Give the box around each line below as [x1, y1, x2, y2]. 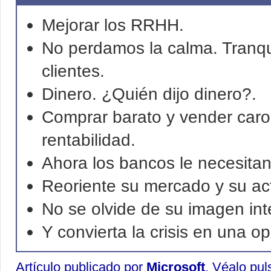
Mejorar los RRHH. [42, 15, 184, 34]
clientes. [42, 61, 105, 80]
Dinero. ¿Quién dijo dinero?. [42, 84, 256, 103]
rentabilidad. [42, 130, 135, 149]
